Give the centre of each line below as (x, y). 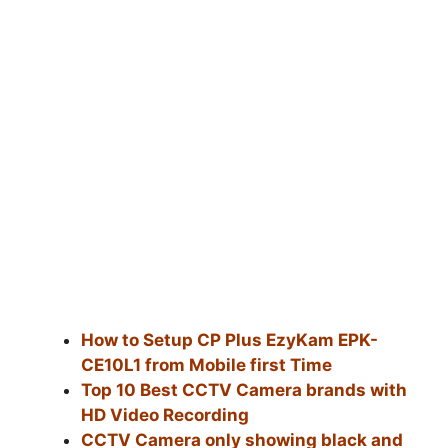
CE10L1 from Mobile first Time (206, 364)
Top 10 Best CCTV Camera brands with (244, 389)
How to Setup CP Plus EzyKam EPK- (229, 339)
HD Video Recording (165, 414)
